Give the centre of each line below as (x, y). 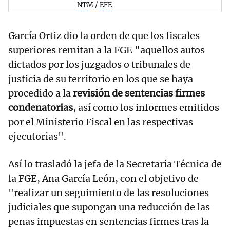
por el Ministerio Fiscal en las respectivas (101, 122)
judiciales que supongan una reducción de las (109, 207)
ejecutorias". (37, 136)
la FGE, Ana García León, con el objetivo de (103, 178)
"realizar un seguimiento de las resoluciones (109, 193)
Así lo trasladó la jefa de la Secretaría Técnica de (115, 164)
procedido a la (41, 93)
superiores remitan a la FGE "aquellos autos (107, 50)
